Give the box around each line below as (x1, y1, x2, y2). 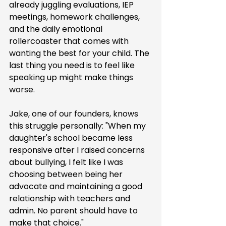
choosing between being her (9, 168, 125, 180)
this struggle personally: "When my (9, 120, 148, 132)
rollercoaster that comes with (9, 35, 131, 47)
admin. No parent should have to (9, 205, 140, 216)
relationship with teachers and (9, 193, 132, 204)
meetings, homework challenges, (9, 11, 142, 23)
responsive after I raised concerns (9, 144, 147, 156)
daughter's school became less (9, 132, 135, 144)
